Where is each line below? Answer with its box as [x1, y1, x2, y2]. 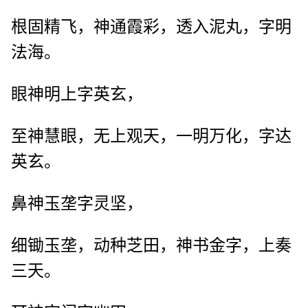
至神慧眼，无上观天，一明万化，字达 [11, 127, 291, 146]
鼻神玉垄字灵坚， [11, 195, 143, 213]
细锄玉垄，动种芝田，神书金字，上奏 [11, 236, 291, 255]
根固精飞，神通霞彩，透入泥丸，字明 [11, 18, 291, 36]
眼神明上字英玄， [11, 85, 143, 104]
